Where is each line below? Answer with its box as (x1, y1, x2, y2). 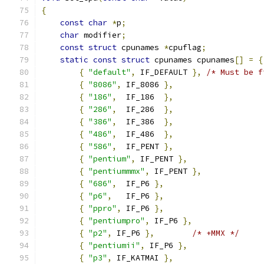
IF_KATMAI (112, 253, 164, 263)
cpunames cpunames (150, 55, 235, 65)
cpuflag (169, 42, 202, 52)
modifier (79, 30, 121, 40)
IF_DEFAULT (136, 67, 192, 77)
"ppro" (88, 203, 117, 213)
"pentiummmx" (88, 166, 145, 176)
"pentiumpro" (88, 216, 145, 226)
